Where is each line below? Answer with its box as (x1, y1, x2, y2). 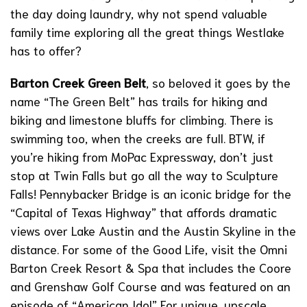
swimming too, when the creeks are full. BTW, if (10, 130, 265, 147)
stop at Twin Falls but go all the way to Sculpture (10, 167, 278, 184)
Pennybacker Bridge (40, 185, 147, 202)
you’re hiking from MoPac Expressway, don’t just (10, 148, 273, 165)
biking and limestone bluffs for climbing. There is (10, 111, 273, 128)
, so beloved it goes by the (146, 74, 291, 91)
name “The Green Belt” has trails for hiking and (10, 93, 267, 110)
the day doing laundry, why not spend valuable (10, 5, 267, 22)
